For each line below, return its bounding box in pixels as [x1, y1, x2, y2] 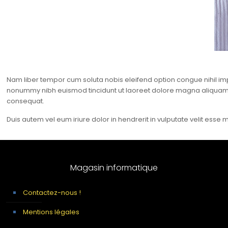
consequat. [7, 96, 45, 106]
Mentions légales [23, 207, 79, 217]
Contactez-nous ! [23, 188, 81, 197]
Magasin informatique [70, 162, 158, 174]
